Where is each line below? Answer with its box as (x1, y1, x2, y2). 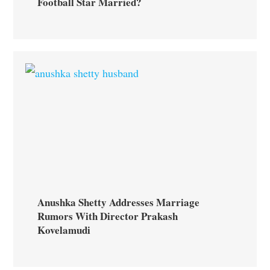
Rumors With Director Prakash (37, 208, 178, 224)
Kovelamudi (37, 222, 91, 237)
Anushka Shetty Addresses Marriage (37, 194, 200, 210)
